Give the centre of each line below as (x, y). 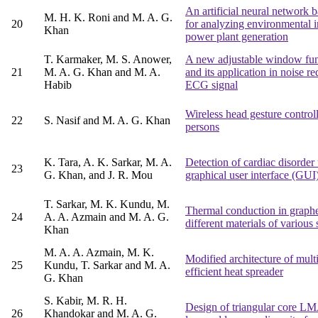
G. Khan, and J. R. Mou (98, 175)
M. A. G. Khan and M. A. (102, 72)
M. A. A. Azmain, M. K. (99, 253)
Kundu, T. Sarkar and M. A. (107, 265)
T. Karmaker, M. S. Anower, (108, 60)
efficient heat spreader (234, 272)
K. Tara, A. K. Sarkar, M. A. (108, 163)
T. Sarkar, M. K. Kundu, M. (107, 204)
